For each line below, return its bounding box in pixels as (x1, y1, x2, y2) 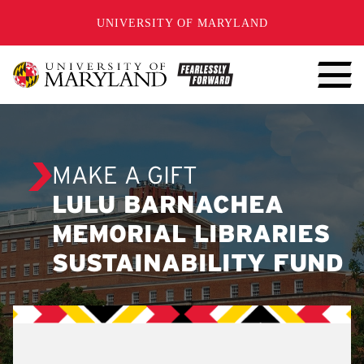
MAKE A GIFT (52, 166, 197, 188)
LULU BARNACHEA (52, 195, 284, 218)
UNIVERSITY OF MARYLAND (96, 16, 268, 29)
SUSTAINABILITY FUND (52, 253, 344, 276)
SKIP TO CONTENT (26, 8, 149, 21)
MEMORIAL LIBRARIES (52, 224, 330, 247)
